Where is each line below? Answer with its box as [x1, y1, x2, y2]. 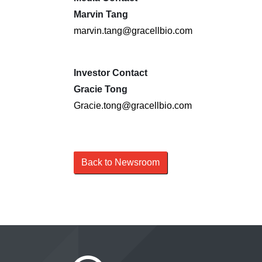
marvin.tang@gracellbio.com [74, 25, 192, 36]
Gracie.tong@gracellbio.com [74, 100, 192, 111]
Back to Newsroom [81, 157, 160, 167]
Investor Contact [74, 67, 147, 78]
